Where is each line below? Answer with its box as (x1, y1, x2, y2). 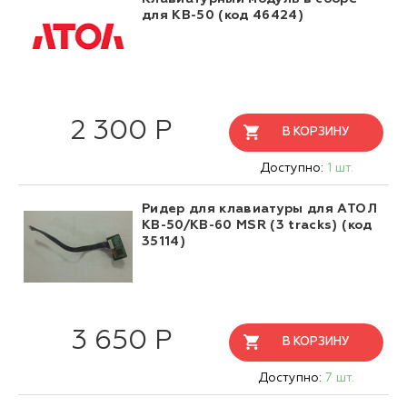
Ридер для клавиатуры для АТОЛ (142, 203, 377, 216)
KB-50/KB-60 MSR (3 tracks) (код (142, 219, 372, 233)
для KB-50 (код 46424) (142, 9, 304, 23)
